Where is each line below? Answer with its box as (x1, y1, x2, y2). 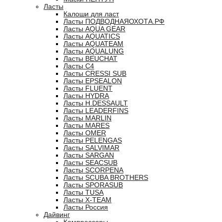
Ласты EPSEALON (63, 77, 122, 85)
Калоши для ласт (63, 10, 119, 18)
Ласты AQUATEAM (63, 40, 123, 48)
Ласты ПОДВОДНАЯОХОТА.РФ (63, 18, 165, 25)
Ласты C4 (63, 62, 94, 70)
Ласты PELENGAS (63, 137, 122, 144)
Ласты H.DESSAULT (63, 100, 128, 107)
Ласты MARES (63, 122, 110, 129)
